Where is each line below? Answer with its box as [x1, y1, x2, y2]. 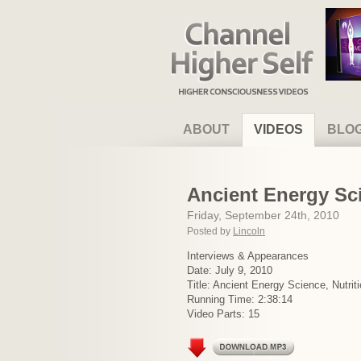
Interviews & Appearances [187, 250, 309, 262]
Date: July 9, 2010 [187, 264, 272, 276]
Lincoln [233, 226, 265, 237]
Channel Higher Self [171, 16, 276, 30]
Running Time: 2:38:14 [187, 293, 293, 305]
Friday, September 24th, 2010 [187, 209, 339, 222]
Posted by [187, 226, 233, 237]
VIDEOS [254, 122, 303, 136]
